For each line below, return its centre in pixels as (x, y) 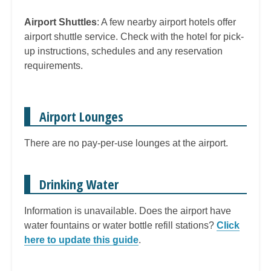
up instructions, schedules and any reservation (123, 51)
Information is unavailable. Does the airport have (128, 211)
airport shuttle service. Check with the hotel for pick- (134, 37)
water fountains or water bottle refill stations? (120, 226)
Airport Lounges (81, 116)
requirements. (54, 66)
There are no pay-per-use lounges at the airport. (126, 143)
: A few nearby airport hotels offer (166, 22)
